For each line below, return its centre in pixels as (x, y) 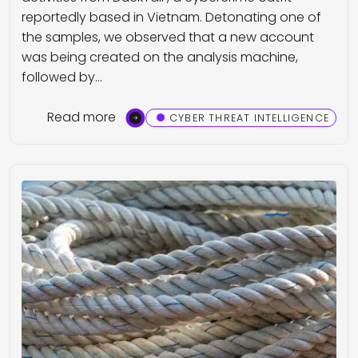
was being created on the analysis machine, (160, 58)
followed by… (62, 78)
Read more (81, 117)
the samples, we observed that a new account (168, 38)
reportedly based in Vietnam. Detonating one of (171, 18)
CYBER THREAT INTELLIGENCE (249, 117)
